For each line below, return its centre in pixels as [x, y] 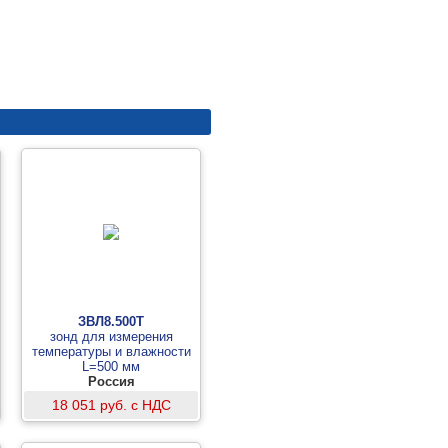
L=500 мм [111, 366]
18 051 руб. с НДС [111, 405]
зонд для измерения [111, 336]
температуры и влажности [111, 351]
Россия [111, 381]
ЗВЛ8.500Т [111, 321]
